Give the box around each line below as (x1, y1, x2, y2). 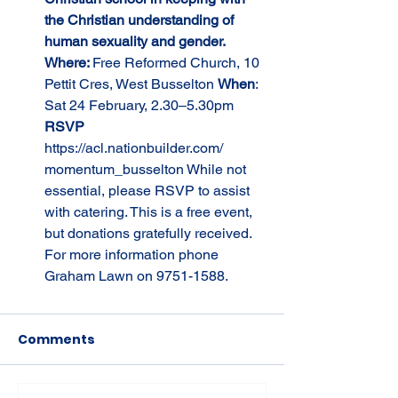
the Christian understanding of (44, 12, 237, 28)
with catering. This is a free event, (44, 203, 256, 220)
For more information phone (44, 246, 222, 263)
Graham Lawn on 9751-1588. (44, 267, 228, 284)
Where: (44, 54, 92, 71)
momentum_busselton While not (44, 161, 250, 178)
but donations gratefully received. (44, 225, 255, 242)
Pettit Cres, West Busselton (44, 76, 218, 92)
